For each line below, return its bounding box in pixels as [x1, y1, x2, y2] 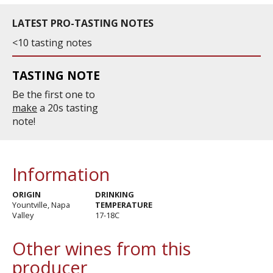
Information [12, 162, 110, 186]
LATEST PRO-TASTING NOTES [12, 16, 154, 30]
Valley [12, 210, 34, 221]
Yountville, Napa [12, 199, 70, 211]
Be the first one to [12, 88, 95, 102]
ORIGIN [12, 189, 41, 200]
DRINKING [94, 189, 134, 200]
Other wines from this [12, 236, 191, 261]
